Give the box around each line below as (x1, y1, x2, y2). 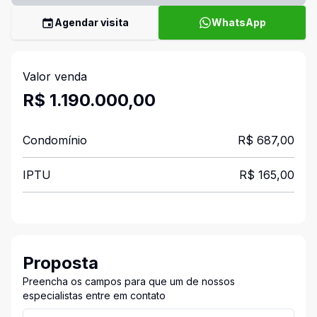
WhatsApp (211, 16, 266, 28)
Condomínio (23, 133, 87, 147)
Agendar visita (54, 16, 129, 28)
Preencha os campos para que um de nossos (23, 275, 235, 287)
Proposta (23, 253, 98, 273)
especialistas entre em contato (23, 289, 166, 301)
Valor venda (23, 69, 87, 83)
